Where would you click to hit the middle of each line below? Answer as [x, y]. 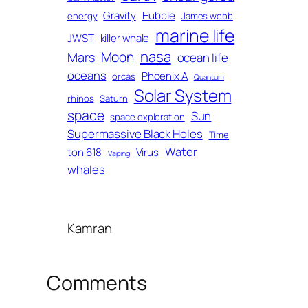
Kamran [90, 228]
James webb [207, 15]
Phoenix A [164, 76]
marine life [195, 35]
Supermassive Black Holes [135, 133]
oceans [87, 75]
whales [86, 169]
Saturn [114, 98]
